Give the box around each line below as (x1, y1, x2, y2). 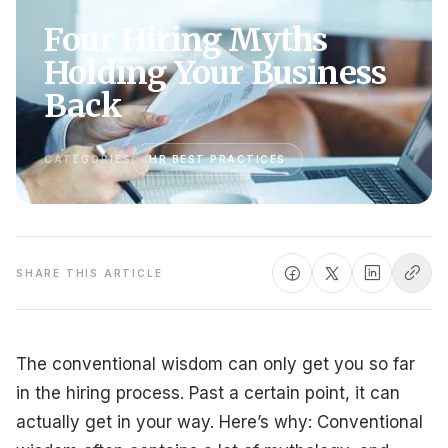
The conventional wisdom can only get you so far (16, 354, 415, 374)
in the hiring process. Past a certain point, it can (16, 383, 400, 403)
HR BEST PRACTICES (149, 153, 286, 165)
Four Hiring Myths (44, 20, 328, 60)
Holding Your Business (44, 53, 387, 93)
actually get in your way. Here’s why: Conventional (16, 412, 423, 432)
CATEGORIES (44, 153, 132, 165)
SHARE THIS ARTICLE (16, 266, 163, 279)
